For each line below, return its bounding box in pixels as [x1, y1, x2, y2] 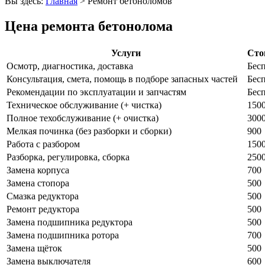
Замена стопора [7, 177, 69, 188]
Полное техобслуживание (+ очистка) [7, 112, 159, 123]
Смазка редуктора [7, 190, 79, 201]
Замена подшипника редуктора [7, 216, 132, 227]
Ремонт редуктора [7, 203, 79, 214]
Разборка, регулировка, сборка [7, 151, 130, 162]
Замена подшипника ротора [7, 230, 119, 240]
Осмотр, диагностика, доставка [7, 60, 133, 71]
